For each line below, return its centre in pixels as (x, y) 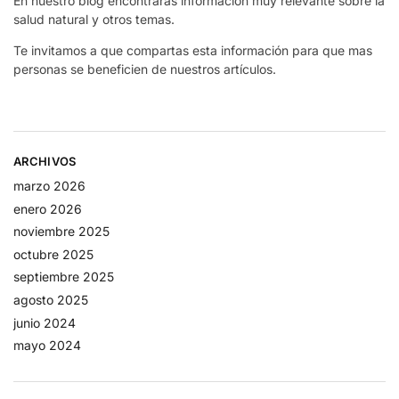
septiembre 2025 (64, 277)
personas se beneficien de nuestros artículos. (145, 69)
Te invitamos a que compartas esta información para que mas (193, 50)
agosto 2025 (51, 300)
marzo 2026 (49, 186)
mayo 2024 (47, 346)
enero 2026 (48, 208)
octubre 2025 (53, 254)
